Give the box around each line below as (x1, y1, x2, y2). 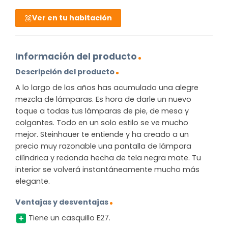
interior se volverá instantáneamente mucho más (15, 164, 199, 175)
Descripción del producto (15, 67, 115, 77)
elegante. (15, 176, 50, 186)
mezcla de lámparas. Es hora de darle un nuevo (15, 94, 191, 104)
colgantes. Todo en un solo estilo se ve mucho (15, 117, 188, 128)
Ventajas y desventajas (15, 197, 108, 208)
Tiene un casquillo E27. (28, 212, 110, 223)
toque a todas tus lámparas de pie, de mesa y (15, 105, 189, 116)
